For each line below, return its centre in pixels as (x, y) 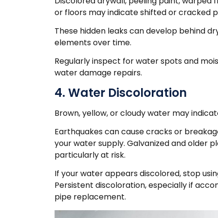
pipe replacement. (90, 197)
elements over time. (93, 42)
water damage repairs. (98, 73)
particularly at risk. (90, 155)
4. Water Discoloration (121, 92)
